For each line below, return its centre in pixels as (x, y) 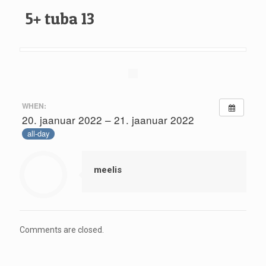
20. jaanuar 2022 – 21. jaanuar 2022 (108, 119)
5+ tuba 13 (60, 19)
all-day (38, 134)
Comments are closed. (62, 229)
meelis (108, 170)
